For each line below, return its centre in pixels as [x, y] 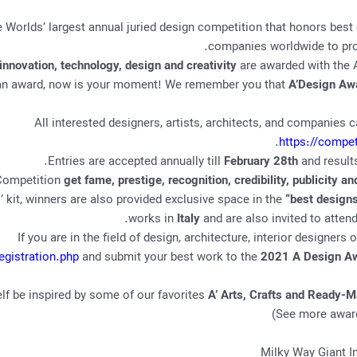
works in [152, 220]
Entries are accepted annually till [135, 162]
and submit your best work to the [169, 258]
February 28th [261, 162]
